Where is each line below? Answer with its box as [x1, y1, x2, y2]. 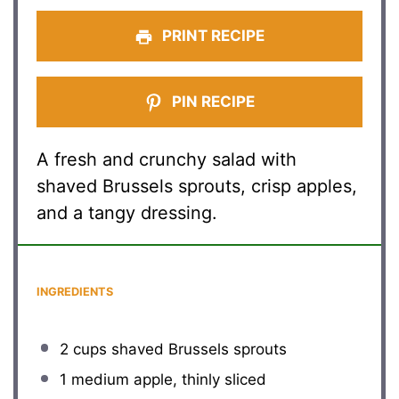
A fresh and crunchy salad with [37, 149, 297, 171]
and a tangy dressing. [37, 202, 218, 224]
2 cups [59, 339, 107, 358]
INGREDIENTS [37, 285, 114, 298]
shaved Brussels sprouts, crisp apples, [37, 175, 358, 198]
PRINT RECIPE [159, 27, 265, 45]
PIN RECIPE [168, 93, 256, 111]
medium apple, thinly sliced [66, 370, 266, 389]
